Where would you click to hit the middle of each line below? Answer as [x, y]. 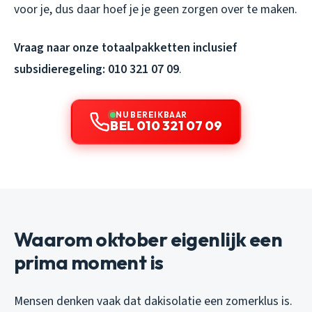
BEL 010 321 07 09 [166, 125]
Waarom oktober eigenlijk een [148, 239]
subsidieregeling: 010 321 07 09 [96, 69]
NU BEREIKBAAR [151, 114]
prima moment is [89, 262]
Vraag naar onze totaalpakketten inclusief [125, 47]
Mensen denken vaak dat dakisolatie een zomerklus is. [153, 301]
